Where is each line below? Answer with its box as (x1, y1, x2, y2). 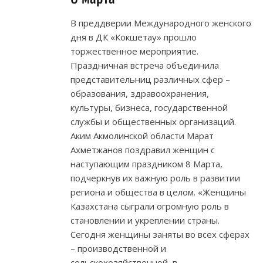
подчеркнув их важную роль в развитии (70, 172, 240, 184)
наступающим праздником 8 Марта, (70, 158, 222, 170)
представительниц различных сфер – (70, 73, 230, 86)
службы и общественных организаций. (70, 116, 236, 128)
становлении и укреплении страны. (70, 214, 220, 227)
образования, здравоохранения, (70, 87, 209, 100)
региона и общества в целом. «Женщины (70, 186, 246, 198)
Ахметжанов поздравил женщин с (70, 144, 215, 156)
